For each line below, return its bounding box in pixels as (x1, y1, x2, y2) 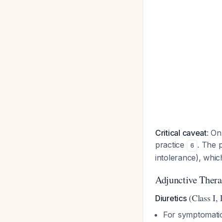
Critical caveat (155, 128, 207, 138)
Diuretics (155, 193, 187, 203)
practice (155, 140, 187, 150)
